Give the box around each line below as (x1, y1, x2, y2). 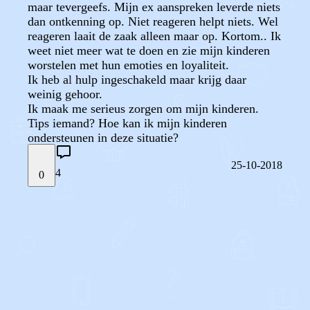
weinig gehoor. (28, 87, 102, 101)
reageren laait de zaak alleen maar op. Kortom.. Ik (28, 29, 281, 43)
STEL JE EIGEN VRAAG (22, 215, 149, 226)
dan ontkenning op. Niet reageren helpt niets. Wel (28, 15, 278, 28)
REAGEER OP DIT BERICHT (22, 255, 180, 269)
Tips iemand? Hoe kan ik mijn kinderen (28, 116, 227, 130)
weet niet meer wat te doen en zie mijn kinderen (28, 44, 270, 57)
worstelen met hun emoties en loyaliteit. (28, 58, 229, 72)
